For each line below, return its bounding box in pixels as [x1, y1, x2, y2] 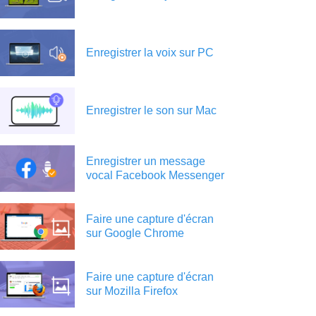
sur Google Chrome [86, 226, 184, 239]
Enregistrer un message [86, 154, 205, 167]
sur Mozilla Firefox [86, 284, 178, 297]
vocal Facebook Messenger [86, 169, 224, 181]
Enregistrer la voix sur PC [86, 46, 214, 59]
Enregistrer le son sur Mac [86, 104, 217, 116]
